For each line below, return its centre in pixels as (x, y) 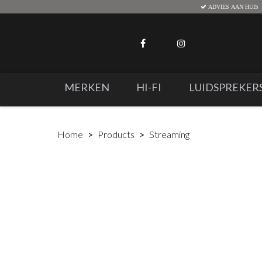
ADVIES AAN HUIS (232, 6)
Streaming (170, 134)
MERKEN (87, 87)
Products (116, 134)
